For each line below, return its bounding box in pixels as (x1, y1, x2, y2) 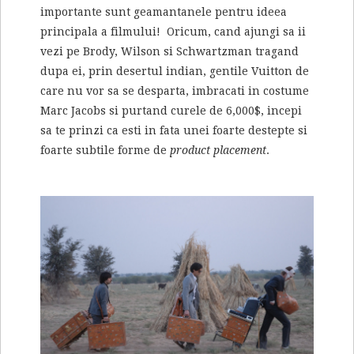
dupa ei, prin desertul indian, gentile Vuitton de (40, 65, 309, 78)
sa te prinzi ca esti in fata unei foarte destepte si (40, 124, 307, 137)
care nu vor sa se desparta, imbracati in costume (40, 85, 309, 98)
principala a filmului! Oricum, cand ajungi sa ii (40, 25, 306, 39)
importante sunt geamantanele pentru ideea (40, 6, 287, 19)
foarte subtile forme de (40, 144, 170, 157)
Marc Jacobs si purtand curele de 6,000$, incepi (40, 104, 302, 118)
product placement (170, 144, 266, 157)
